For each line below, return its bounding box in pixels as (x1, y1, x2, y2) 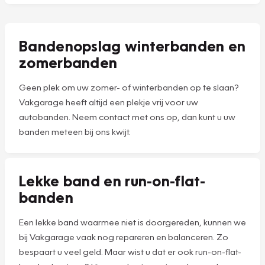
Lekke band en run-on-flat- (19, 171, 205, 190)
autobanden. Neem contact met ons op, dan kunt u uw (19, 111, 235, 122)
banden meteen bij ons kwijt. (19, 126, 131, 137)
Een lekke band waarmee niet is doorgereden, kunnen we (19, 216, 246, 228)
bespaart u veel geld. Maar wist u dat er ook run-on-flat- (19, 246, 241, 257)
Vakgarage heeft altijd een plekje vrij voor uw (19, 96, 198, 108)
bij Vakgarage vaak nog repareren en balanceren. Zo (19, 231, 228, 243)
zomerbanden (19, 53, 118, 72)
